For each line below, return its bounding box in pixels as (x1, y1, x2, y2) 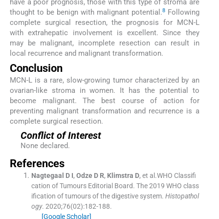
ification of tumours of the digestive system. (31, 192, 164, 200)
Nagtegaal (31, 171, 64, 179)
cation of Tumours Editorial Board (31, 181, 133, 190)
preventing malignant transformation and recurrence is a (10, 106, 199, 115)
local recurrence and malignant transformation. (10, 49, 163, 58)
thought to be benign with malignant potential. (10, 8, 162, 17)
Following (165, 8, 199, 17)
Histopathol (165, 192, 199, 200)
